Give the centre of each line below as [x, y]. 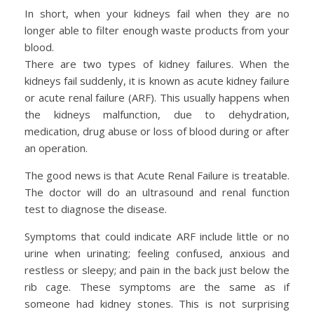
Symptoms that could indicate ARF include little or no [157, 236]
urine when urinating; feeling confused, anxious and [157, 253]
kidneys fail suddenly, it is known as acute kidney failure [157, 80]
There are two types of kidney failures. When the [157, 63]
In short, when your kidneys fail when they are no [157, 13]
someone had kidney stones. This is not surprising [157, 303]
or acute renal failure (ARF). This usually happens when [157, 97]
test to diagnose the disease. [96, 209]
